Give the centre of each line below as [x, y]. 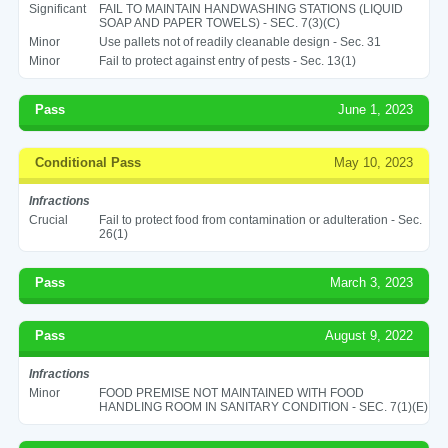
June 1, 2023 [376, 109]
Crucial [48, 219]
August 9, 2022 [369, 335]
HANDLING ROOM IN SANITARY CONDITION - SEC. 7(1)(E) [263, 406]
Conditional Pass [87, 162]
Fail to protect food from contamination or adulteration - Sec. [260, 219]
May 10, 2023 [374, 162]
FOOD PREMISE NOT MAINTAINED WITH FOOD [231, 392]
